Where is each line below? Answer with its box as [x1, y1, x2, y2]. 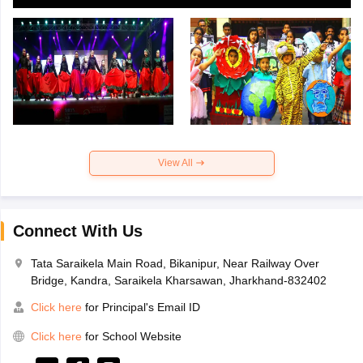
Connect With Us [12, 221, 143, 240]
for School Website [84, 329, 181, 343]
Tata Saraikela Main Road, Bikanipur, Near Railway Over [30, 256, 319, 270]
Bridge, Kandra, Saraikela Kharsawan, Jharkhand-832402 [30, 273, 327, 287]
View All [158, 156, 195, 169]
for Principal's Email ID [81, 300, 200, 314]
